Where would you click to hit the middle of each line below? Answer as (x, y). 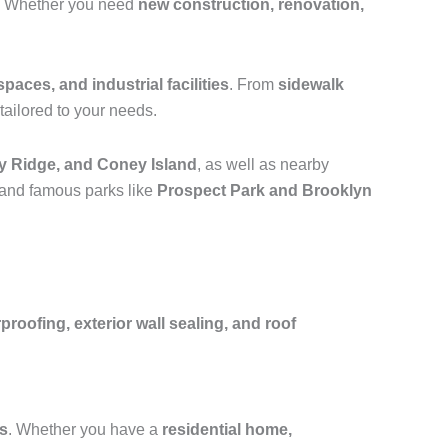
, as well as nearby (263, 164)
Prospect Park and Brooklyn (264, 190)
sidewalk (311, 84)
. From (253, 84)
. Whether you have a (85, 429)
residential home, (227, 429)
